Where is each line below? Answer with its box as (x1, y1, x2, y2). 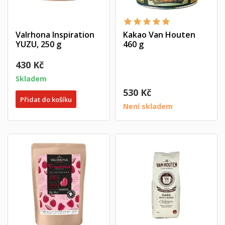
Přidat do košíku (20, 94, 72, 104)
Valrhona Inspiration (16, 29, 94, 40)
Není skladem (123, 101, 173, 111)
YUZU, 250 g (16, 39, 61, 50)
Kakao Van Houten (123, 29, 195, 40)
